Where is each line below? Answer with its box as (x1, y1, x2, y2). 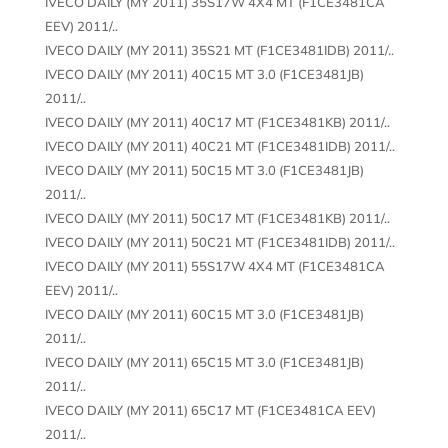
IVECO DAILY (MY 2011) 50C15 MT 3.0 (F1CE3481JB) (44, 161, 364, 178)
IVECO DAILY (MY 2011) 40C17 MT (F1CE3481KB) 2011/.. (44, 113, 390, 130)
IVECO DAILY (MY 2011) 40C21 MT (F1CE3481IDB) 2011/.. (44, 137, 395, 154)
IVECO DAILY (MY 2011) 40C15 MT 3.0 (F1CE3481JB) (44, 65, 364, 82)
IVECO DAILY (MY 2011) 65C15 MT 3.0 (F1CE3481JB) (44, 353, 364, 370)
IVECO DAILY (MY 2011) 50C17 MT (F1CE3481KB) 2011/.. (44, 209, 390, 226)
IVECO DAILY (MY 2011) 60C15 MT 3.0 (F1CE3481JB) (44, 305, 364, 322)
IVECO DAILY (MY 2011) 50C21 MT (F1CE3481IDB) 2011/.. (44, 233, 395, 250)
